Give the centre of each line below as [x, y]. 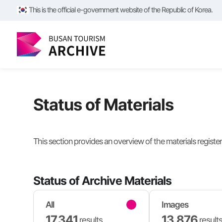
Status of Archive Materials [103, 180]
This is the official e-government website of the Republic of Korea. [120, 10]
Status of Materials [104, 105]
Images [175, 204]
